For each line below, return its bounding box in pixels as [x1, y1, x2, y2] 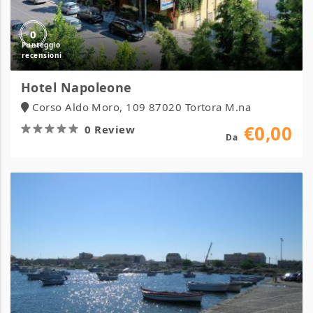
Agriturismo [90, 173, 152, 187]
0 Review [85, 122, 136, 136]
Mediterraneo [83, 189, 153, 203]
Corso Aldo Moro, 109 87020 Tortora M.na [32, 100, 252, 114]
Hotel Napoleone [21, 79, 132, 96]
